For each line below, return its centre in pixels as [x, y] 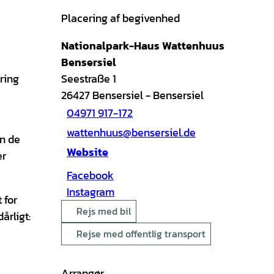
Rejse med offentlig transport [141, 233]
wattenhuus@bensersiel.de [131, 133]
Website [87, 152]
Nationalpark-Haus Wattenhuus [143, 45]
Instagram [91, 191]
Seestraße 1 [89, 78]
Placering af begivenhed [120, 18]
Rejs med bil [104, 211]
